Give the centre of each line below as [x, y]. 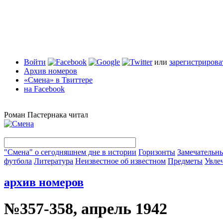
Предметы [185, 161]
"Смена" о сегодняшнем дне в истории [70, 152]
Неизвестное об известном [120, 161]
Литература [54, 161]
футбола [18, 161]
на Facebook [44, 89]
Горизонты [157, 152]
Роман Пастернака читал [46, 115]
